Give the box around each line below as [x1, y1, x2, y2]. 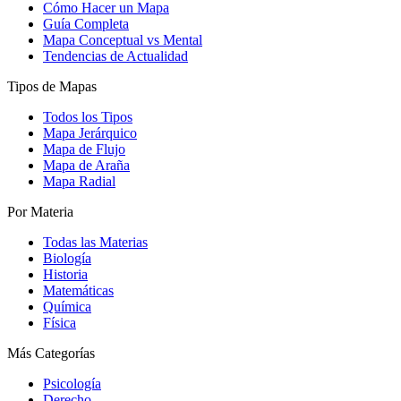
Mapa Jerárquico [43, 124, 137, 141]
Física [43, 314, 76, 330]
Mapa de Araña [43, 157, 130, 173]
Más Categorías [7, 345, 95, 361]
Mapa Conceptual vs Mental [43, 31, 202, 47]
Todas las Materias [43, 234, 148, 250]
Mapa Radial [43, 173, 115, 189]
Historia [43, 266, 88, 282]
